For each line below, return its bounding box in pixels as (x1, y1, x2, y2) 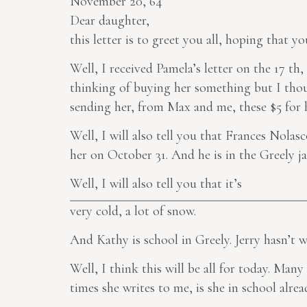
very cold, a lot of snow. (70, 203, 196, 220)
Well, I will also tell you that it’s (70, 175, 242, 193)
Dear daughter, (70, 12, 149, 29)
